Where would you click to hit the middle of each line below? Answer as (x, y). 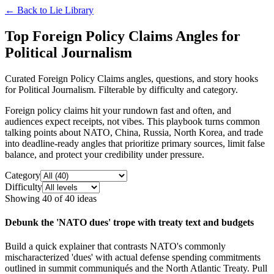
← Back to (27, 10)
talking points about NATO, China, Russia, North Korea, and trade (134, 132)
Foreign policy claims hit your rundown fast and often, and (118, 110)
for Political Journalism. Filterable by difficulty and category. (121, 89)
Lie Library (72, 10)
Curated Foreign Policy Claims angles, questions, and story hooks (131, 78)
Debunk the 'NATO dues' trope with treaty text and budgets (129, 223)
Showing (24, 198)
